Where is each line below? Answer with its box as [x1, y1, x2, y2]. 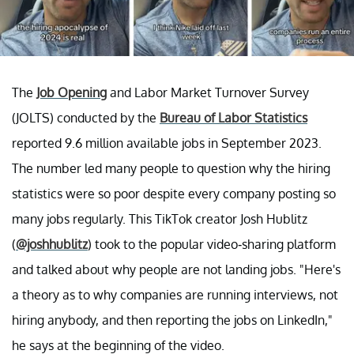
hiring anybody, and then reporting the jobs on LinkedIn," [12, 311, 333, 328]
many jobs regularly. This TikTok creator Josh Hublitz [12, 210, 307, 227]
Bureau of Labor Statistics [160, 109, 307, 126]
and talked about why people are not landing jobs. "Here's [12, 261, 341, 277]
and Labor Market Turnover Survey [107, 84, 309, 100]
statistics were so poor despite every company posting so [12, 185, 336, 201]
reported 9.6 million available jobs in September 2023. [12, 134, 322, 151]
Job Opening [36, 84, 107, 100]
